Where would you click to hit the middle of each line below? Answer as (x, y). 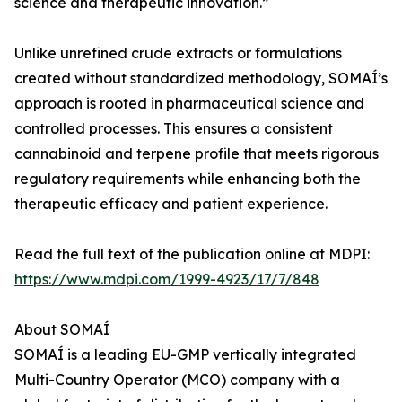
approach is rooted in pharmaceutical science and (189, 103)
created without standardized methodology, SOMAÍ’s (201, 78)
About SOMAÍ (62, 329)
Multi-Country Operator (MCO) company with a (177, 380)
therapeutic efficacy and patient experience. (171, 204)
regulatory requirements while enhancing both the (188, 179)
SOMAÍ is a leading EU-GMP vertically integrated (185, 354)
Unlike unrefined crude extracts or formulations (178, 53)
